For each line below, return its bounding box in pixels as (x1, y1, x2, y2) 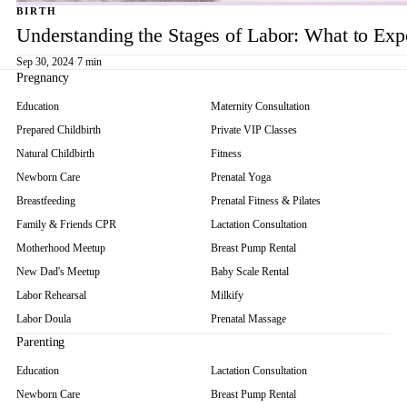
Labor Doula (16, 313, 71, 326)
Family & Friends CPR (16, 218, 116, 232)
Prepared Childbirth (16, 124, 101, 137)
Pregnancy (16, 71, 70, 85)
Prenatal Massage (211, 313, 286, 326)
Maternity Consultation (211, 100, 310, 114)
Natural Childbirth (16, 147, 94, 161)
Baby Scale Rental (211, 265, 289, 279)
